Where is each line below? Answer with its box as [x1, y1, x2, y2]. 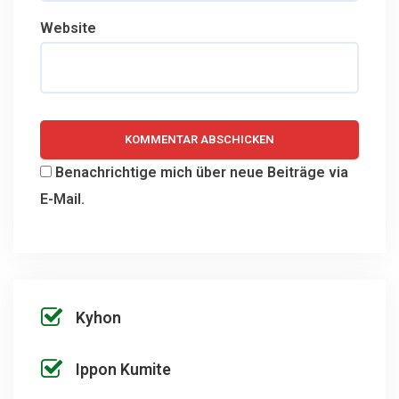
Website [40, 19, 96, 37]
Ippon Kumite [76, 361, 171, 379]
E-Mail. [40, 190, 85, 208]
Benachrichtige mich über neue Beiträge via [55, 163, 348, 181]
